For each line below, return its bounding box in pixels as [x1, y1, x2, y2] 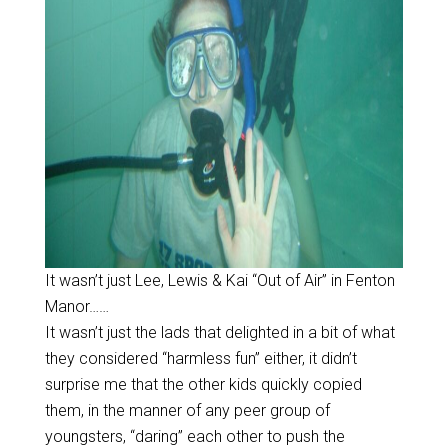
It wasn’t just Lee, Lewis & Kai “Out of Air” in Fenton [45, 271, 395, 290]
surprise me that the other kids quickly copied [44, 375, 362, 394]
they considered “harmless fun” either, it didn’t [44, 349, 357, 368]
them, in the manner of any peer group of [44, 401, 330, 420]
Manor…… [45, 297, 109, 316]
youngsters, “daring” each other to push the [44, 427, 345, 446]
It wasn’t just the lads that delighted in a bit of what [44, 323, 395, 342]
